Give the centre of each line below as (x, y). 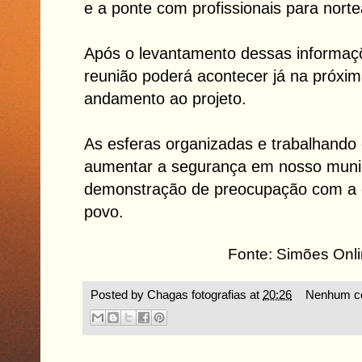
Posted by (119, 294)
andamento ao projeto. (165, 98)
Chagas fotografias (197, 294)
